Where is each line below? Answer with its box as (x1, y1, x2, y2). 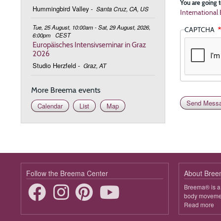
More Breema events (31, 85, 101, 95)
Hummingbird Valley (33, 3, 89, 13)
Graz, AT (83, 61, 106, 70)
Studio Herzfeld (33, 61, 76, 71)
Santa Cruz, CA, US (96, 4, 148, 13)
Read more (184, 200, 214, 209)
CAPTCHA (184, 25, 217, 34)
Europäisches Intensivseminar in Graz (33, 40, 147, 50)
